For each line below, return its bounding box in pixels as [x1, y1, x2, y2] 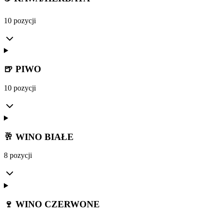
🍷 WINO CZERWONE [4, 199, 100, 210]
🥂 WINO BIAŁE [4, 131, 74, 142]
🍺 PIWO [4, 64, 41, 75]
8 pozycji [4, 151, 32, 160]
